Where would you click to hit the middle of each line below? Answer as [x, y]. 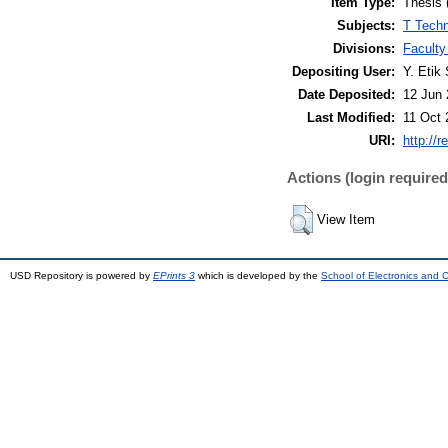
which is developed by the [258, 276]
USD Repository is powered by [81, 276]
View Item [346, 220]
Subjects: [366, 26]
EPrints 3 [174, 276]
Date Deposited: [346, 95]
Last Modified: [351, 118]
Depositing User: [343, 72]
